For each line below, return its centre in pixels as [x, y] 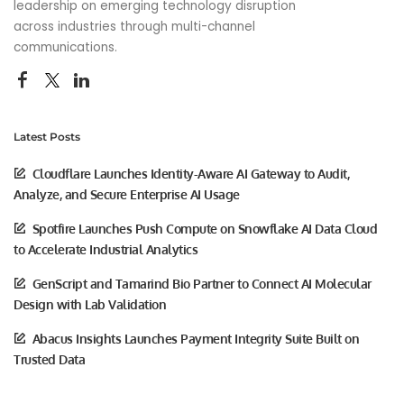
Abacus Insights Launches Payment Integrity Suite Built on [195, 338]
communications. [65, 47]
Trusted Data [49, 359]
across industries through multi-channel [134, 26]
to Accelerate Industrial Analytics [106, 249]
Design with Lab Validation [90, 304]
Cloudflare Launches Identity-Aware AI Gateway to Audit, [190, 173]
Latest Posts [47, 136]
